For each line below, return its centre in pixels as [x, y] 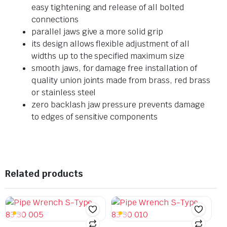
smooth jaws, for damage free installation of [114, 68]
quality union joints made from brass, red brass [121, 80]
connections [55, 19]
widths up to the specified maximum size [108, 56]
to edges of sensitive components [95, 117]
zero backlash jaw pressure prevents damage [118, 104]
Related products [44, 173]
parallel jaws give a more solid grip [97, 31]
